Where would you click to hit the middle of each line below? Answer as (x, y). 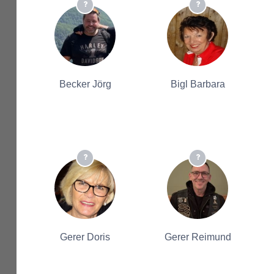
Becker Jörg (85, 84)
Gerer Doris (85, 237)
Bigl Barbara (198, 84)
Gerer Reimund (198, 237)
